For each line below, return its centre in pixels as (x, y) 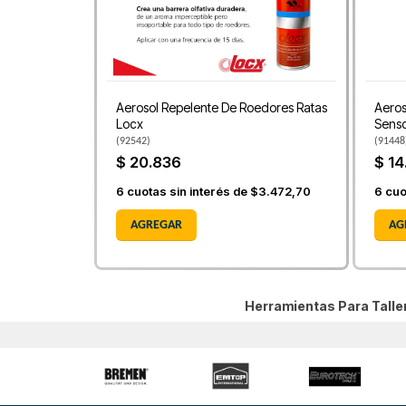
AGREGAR (156, 225)
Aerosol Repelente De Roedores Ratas (222, 108)
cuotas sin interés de (187, 191)
